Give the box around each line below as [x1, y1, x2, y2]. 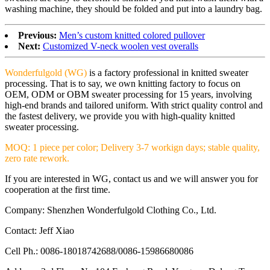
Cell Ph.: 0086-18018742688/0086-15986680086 [5, 245, 193, 256]
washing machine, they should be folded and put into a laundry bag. [5, 3, 262, 14]
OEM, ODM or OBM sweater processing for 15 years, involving [5, 89, 252, 99]
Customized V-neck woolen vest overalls [43, 40, 198, 51]
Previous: [18, 30, 57, 40]
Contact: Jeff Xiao [5, 225, 74, 236]
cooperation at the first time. [5, 184, 110, 195]
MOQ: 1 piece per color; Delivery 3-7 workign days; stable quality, [5, 142, 260, 152]
